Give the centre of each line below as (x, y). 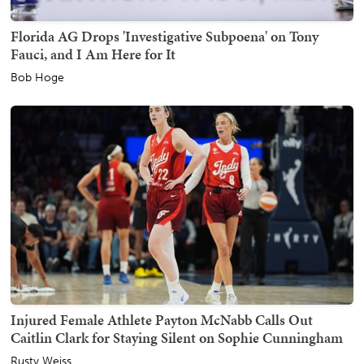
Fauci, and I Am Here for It (93, 54)
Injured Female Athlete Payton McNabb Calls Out (162, 319)
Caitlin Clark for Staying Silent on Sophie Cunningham (177, 337)
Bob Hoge (37, 77)
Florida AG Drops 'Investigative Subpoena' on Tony (165, 36)
